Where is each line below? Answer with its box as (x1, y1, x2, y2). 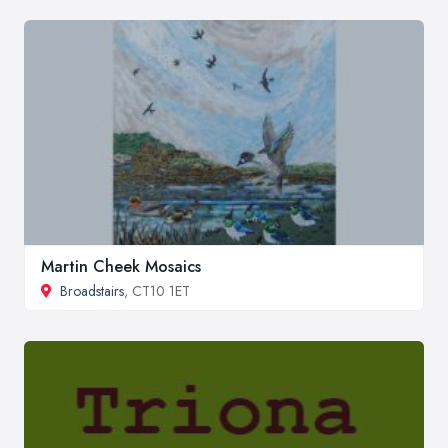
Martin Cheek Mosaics (41, 254, 201, 278)
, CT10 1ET (124, 280, 190, 301)
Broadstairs (60, 280, 124, 301)
